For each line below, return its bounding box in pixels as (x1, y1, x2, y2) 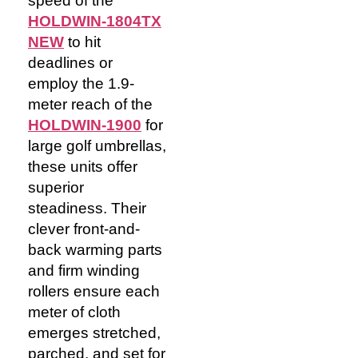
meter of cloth (28, 303, 121, 320)
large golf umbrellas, (28, 137, 166, 154)
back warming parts (28, 241, 162, 258)
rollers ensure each (28, 282, 160, 300)
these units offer (28, 157, 137, 175)
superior (28, 178, 84, 196)
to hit (68, 33, 101, 50)
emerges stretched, (28, 324, 161, 341)
